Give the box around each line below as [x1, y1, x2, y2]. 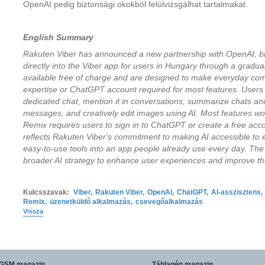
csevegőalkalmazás [135, 198, 203, 206]
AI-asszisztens [211, 188, 261, 196]
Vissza [23, 208, 43, 215]
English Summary [23, 33, 93, 42]
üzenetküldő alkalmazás [50, 198, 131, 206]
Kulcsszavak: [23, 188, 69, 196]
